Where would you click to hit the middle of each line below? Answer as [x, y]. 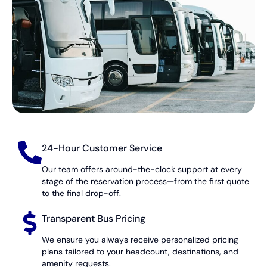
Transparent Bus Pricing [94, 218]
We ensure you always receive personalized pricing [140, 239]
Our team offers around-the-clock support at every [142, 169]
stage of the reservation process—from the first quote [145, 181]
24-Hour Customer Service [102, 148]
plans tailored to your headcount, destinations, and [140, 251]
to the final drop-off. [81, 193]
